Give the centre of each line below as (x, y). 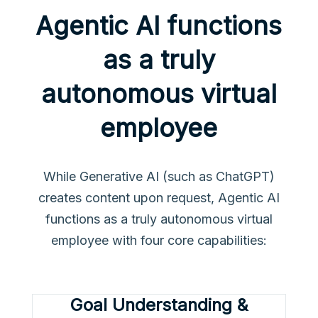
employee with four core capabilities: (159, 241)
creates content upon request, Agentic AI (159, 198)
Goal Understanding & (159, 305)
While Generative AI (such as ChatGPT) (159, 177)
